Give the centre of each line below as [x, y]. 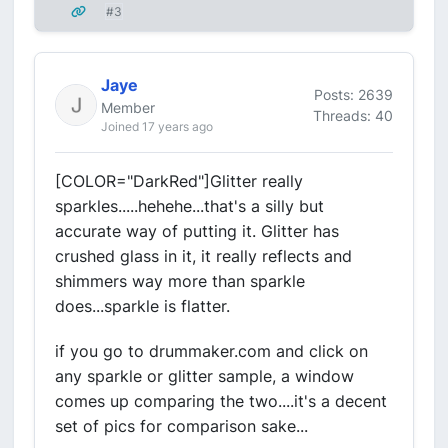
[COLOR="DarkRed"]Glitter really [179, 181]
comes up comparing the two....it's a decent [221, 401]
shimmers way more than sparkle [180, 281]
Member [128, 107]
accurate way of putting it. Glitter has [197, 231]
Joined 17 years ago [157, 126]
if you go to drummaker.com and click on [211, 351]
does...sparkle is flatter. [142, 306]
